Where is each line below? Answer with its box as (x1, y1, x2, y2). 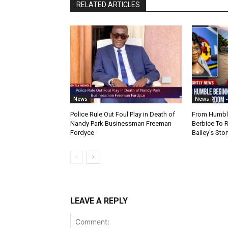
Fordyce (70, 128, 94, 136)
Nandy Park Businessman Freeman (70, 119, 172, 127)
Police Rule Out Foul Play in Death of (70, 110, 175, 118)
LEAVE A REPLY (70, 195, 128, 206)
